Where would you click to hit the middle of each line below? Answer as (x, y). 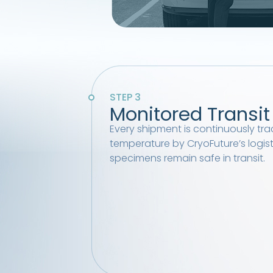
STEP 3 (125, 97)
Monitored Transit (190, 114)
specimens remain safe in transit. (187, 158)
